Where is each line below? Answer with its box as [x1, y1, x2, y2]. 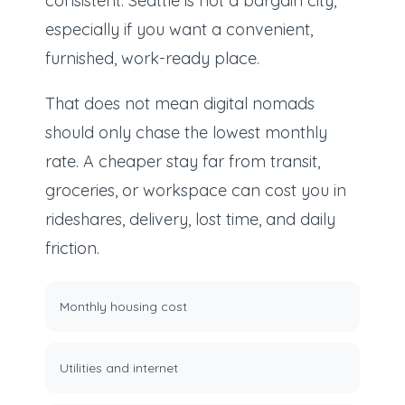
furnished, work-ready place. [44, 48, 259, 70]
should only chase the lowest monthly [44, 122, 327, 144]
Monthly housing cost [59, 298, 187, 316]
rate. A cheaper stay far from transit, [44, 151, 320, 173]
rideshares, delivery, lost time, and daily [44, 209, 335, 231]
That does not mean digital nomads [44, 93, 315, 115]
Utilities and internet [59, 360, 178, 377]
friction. [44, 238, 99, 259]
